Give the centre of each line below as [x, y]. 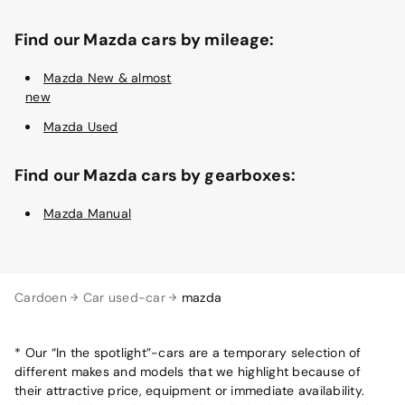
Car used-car [124, 297]
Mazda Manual [87, 213]
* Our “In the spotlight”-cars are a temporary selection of [188, 352]
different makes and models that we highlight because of [188, 371]
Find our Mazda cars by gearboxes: [155, 175]
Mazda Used [81, 126]
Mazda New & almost [108, 77]
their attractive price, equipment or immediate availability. [189, 390]
